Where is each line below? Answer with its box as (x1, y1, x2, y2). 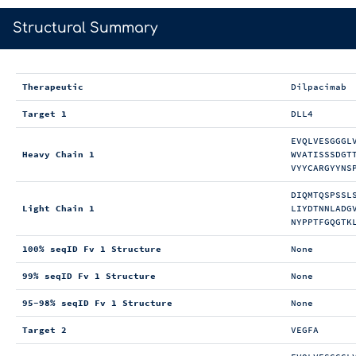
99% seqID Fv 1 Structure (22, 270, 157, 282)
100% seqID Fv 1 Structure (22, 243, 162, 255)
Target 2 (22, 324, 68, 336)
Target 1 (22, 108, 68, 120)
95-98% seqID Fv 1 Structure (22, 297, 173, 309)
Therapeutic (22, 81, 84, 93)
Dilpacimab (291, 81, 347, 93)
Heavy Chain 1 (22, 149, 95, 161)
